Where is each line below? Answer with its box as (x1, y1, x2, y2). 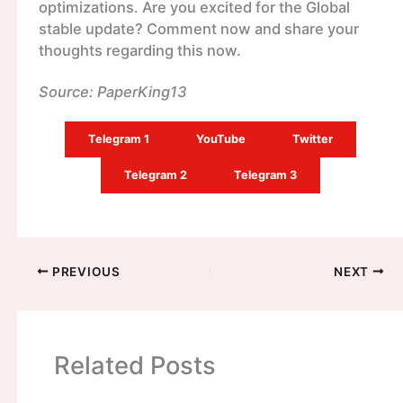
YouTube (196, 132, 246, 147)
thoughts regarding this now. (38, 41, 241, 60)
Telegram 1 (88, 132, 149, 147)
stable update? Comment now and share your (38, 20, 359, 39)
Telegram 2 (124, 168, 187, 183)
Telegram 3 (234, 168, 297, 183)
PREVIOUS (49, 264, 121, 279)
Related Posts (53, 350, 216, 381)
